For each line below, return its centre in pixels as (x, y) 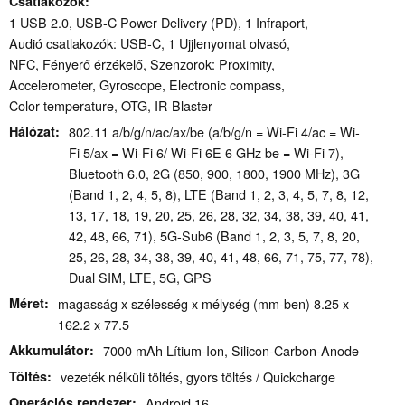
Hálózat (32, 132)
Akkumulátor (49, 350)
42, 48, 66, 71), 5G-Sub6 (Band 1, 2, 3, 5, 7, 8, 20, (214, 236)
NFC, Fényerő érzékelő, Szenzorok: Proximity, (142, 64)
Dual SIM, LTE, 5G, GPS (140, 278)
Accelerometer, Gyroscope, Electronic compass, (147, 85)
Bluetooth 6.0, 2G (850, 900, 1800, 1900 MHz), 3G (214, 174)
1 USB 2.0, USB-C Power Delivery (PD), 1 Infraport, (159, 23)
